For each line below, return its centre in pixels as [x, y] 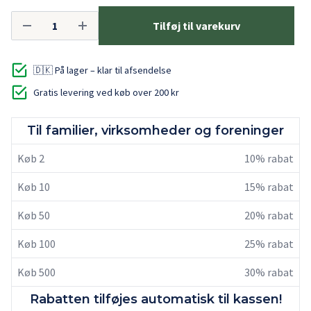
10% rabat [269, 158]
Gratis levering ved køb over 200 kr [106, 92]
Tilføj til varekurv [196, 26]
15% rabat [269, 187]
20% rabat [269, 215]
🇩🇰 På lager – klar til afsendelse [102, 70]
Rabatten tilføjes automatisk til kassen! [155, 299]
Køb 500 [36, 272]
